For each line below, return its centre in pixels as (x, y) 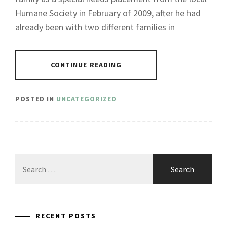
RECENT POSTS (66, 216)
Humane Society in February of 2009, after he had (108, 13)
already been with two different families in (95, 27)
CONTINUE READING (86, 65)
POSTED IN (36, 99)
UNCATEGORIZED (86, 99)
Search (26, 159)
